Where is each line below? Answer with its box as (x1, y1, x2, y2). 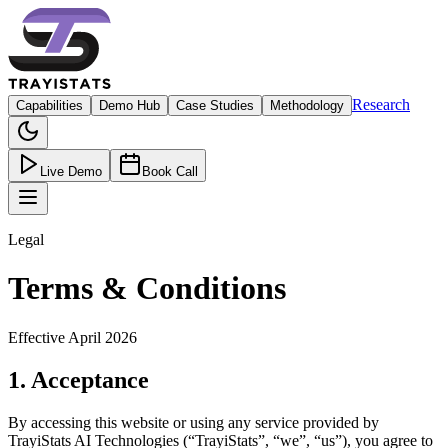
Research (352, 96, 410, 113)
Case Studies (176, 98, 254, 113)
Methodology (270, 98, 344, 113)
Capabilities (16, 98, 83, 113)
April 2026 (68, 328, 137, 346)
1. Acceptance (8, 366, 149, 393)
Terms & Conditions (8, 270, 286, 307)
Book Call (142, 164, 198, 179)
